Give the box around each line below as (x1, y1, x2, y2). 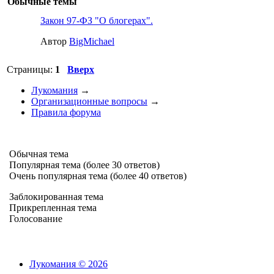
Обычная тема (7, 149, 68, 159)
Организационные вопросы (31, 96, 147, 106)
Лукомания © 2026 (29, 259, 108, 269)
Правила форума (31, 107, 101, 117)
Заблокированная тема (7, 191, 103, 202)
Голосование (7, 213, 62, 224)
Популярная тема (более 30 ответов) (7, 160, 160, 170)
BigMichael (69, 36, 114, 46)
